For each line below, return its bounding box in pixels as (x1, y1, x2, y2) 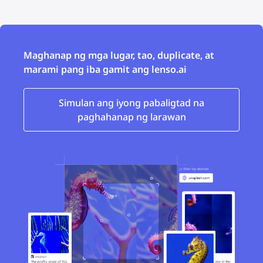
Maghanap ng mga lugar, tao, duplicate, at (23, 49, 214, 62)
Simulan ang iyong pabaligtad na (59, 96, 204, 110)
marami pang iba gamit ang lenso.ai (23, 63, 187, 76)
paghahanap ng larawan (77, 110, 186, 124)
